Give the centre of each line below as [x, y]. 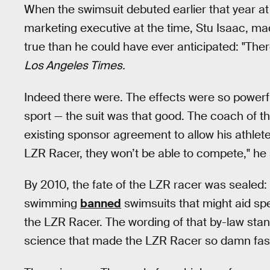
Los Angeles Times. [75, 66]
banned [101, 204]
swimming [52, 204]
